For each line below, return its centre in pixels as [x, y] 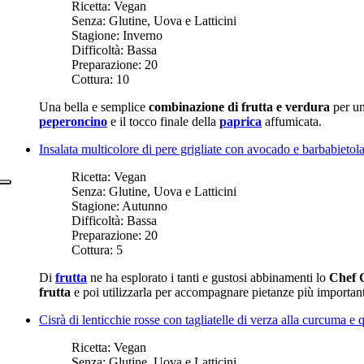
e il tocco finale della [163, 121]
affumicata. [292, 121]
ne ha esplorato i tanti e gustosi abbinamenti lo [208, 277]
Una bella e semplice [94, 106]
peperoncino [73, 121]
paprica [240, 121]
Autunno [145, 206]
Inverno [143, 35]
